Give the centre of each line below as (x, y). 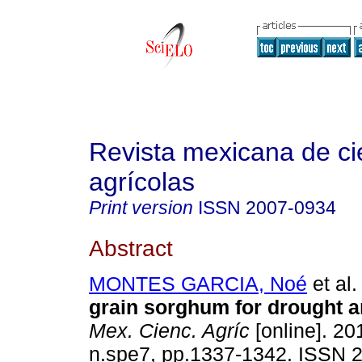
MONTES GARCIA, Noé (198, 284)
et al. (332, 284)
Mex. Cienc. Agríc (169, 331)
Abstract (131, 248)
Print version (141, 208)
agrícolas (142, 182)
